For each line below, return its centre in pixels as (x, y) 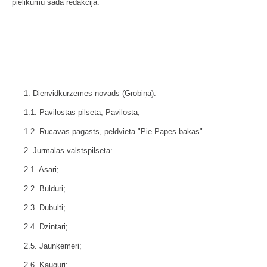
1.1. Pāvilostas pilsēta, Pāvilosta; (82, 113)
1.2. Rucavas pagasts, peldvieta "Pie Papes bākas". (114, 132)
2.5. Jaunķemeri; (53, 246)
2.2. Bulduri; (45, 189)
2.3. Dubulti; (45, 208)
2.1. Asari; (41, 170)
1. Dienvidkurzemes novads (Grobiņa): (90, 94)
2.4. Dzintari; (46, 227)
